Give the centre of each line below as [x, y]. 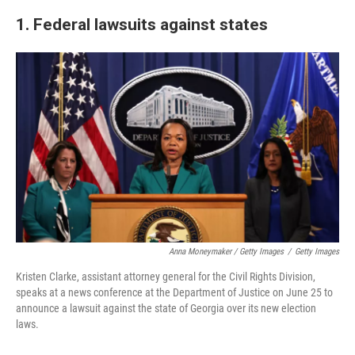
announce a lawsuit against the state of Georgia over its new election [166, 308]
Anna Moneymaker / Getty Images [226, 251]
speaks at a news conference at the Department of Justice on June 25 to [174, 292]
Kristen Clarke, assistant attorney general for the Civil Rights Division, [166, 276]
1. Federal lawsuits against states [142, 24]
